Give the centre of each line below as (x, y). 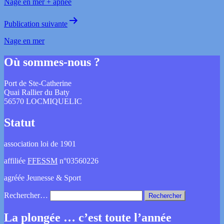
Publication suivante (36, 24)
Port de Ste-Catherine (38, 83)
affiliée (16, 160)
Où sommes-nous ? (52, 62)
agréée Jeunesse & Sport (42, 177)
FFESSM (42, 160)
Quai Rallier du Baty (37, 92)
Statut (19, 122)
